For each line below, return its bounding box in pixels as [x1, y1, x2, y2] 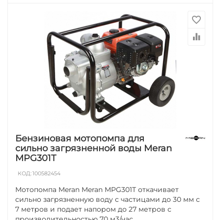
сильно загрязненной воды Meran [15, 142, 172, 154]
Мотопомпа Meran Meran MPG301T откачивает [15, 185, 179, 194]
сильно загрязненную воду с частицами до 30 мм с [15, 194, 200, 204]
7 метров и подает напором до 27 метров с [15, 204, 172, 214]
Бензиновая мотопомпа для [15, 133, 145, 144]
